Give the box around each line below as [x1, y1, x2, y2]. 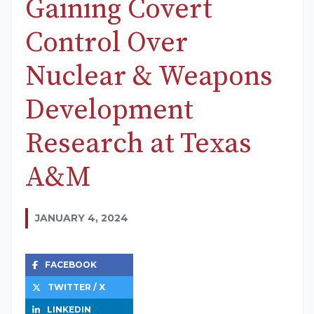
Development [25, 93, 193, 128]
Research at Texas [25, 126, 252, 162]
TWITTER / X [48, 282, 105, 293]
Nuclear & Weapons [25, 59, 273, 95]
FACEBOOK [44, 259, 97, 271]
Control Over [25, 25, 188, 61]
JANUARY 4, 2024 [35, 212, 128, 225]
